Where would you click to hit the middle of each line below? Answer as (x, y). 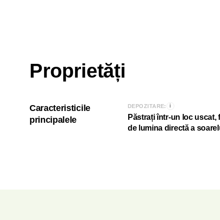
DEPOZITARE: (147, 106)
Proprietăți (78, 70)
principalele (53, 120)
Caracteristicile (60, 108)
